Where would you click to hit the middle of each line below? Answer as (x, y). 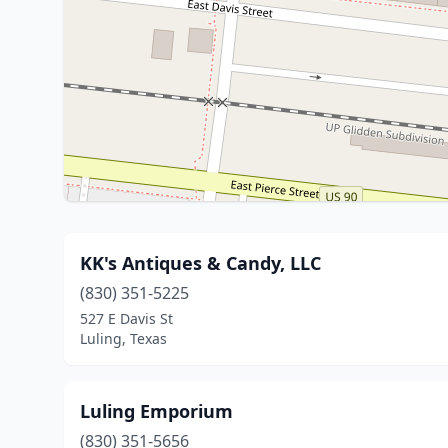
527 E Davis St (126, 318)
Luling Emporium (156, 411)
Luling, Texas (123, 338)
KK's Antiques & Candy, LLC (200, 263)
